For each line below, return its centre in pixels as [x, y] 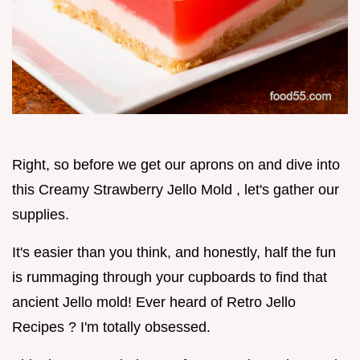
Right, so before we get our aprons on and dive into [176, 165]
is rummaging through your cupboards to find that [170, 278]
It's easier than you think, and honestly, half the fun [174, 253]
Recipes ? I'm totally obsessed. [111, 327]
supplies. [41, 215]
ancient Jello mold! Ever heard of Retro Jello [154, 303]
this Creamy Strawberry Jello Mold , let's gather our [176, 190]
